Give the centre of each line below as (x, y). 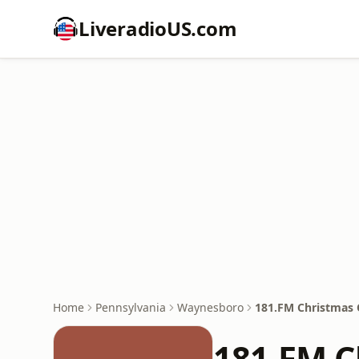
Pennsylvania (131, 307)
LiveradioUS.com (158, 28)
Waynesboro (210, 307)
